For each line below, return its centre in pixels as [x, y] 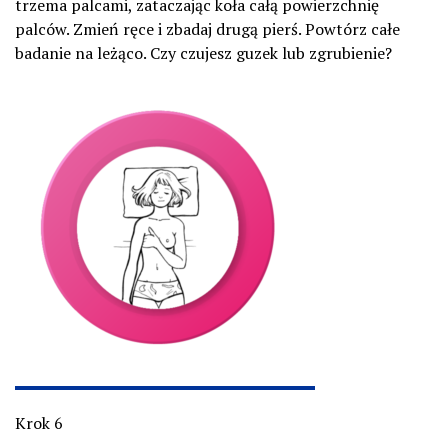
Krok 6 [39, 423]
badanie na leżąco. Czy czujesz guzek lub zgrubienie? [203, 53]
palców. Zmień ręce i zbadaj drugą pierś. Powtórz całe [207, 29]
